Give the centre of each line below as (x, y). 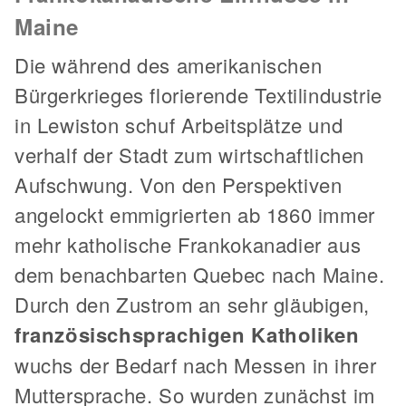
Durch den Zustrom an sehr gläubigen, (192, 304)
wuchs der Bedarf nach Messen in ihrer (196, 365)
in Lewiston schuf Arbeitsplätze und (179, 125)
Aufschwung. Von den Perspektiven (179, 185)
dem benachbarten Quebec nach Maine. (200, 275)
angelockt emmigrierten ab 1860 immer (195, 215)
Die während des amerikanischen (169, 65)
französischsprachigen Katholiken (187, 335)
